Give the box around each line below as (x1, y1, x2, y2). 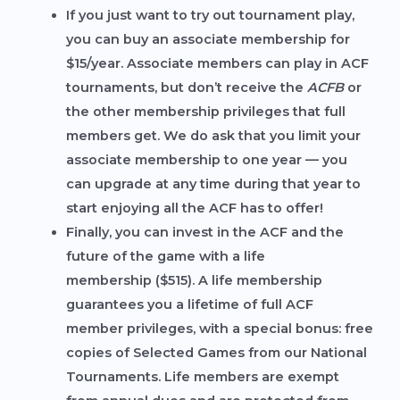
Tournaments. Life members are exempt (65, 368, 339, 385)
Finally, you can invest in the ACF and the (65, 223, 344, 240)
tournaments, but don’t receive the (65, 79, 307, 96)
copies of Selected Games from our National (65, 344, 367, 361)
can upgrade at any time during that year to (65, 175, 361, 192)
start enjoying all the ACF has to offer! (65, 199, 323, 216)
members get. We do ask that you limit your (65, 127, 361, 144)
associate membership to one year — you (65, 151, 347, 168)
